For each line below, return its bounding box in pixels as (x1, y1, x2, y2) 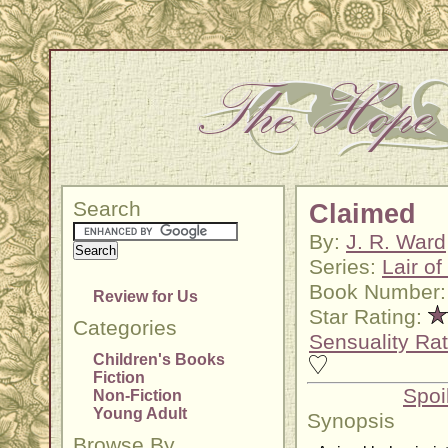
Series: (309, 255, 382, 279)
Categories (73, 316, 177, 340)
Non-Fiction (93, 387, 182, 404)
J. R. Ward (346, 230, 446, 254)
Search (73, 197, 141, 221)
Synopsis (307, 409, 395, 433)
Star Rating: (309, 305, 428, 329)
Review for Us (93, 288, 198, 305)
